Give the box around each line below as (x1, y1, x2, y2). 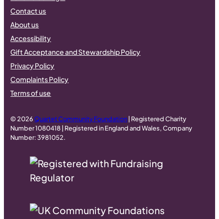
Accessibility (10, 34, 51, 43)
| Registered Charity (127, 114, 187, 123)
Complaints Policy (10, 75, 69, 84)
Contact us (10, 6, 46, 16)
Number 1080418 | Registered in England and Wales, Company (10, 124, 193, 132)
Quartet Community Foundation (34, 114, 128, 123)
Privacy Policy (10, 61, 55, 70)
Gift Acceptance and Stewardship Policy (10, 47, 141, 57)
